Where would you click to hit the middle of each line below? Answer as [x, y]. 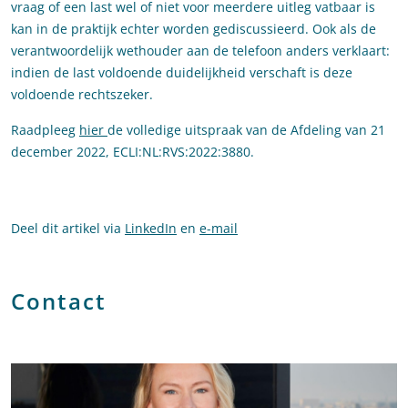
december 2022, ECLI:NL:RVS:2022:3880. [133, 152]
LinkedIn [151, 229]
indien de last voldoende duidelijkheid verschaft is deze [182, 73]
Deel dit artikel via [68, 229]
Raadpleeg [45, 130]
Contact [59, 301]
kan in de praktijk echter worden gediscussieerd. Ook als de [194, 29]
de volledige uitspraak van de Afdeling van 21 [246, 130]
